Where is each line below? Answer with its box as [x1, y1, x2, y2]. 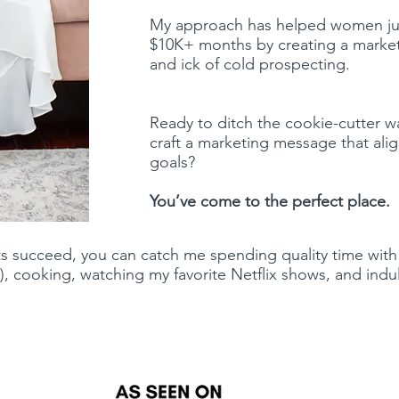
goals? [150, 152, 204, 173]
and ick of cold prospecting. [150, 54, 354, 75]
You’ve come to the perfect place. [150, 191, 395, 212]
